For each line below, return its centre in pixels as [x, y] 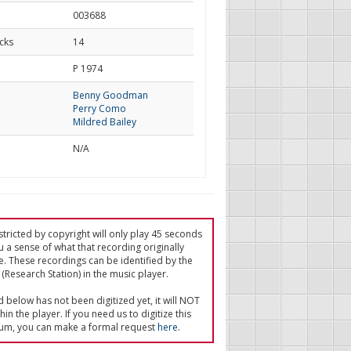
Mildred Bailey [104, 122]
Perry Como [99, 109]
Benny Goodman [110, 95]
